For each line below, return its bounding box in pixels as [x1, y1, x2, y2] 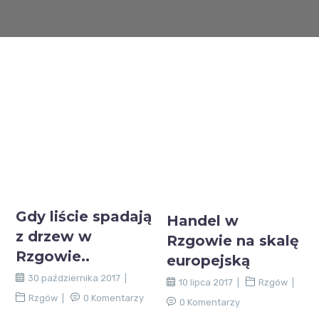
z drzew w [16, 227, 93, 245]
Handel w [167, 212, 239, 230]
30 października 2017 [28, 272, 121, 283]
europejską [167, 252, 250, 270]
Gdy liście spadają [16, 207, 152, 225]
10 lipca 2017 [179, 277, 233, 288]
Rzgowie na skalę [167, 232, 299, 250]
